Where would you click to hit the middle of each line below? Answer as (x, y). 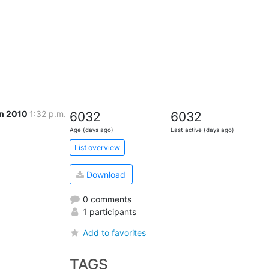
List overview (97, 147)
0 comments (106, 199)
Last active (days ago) (203, 130)
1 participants (108, 211)
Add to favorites (114, 232)
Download (105, 174)
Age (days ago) (91, 130)
